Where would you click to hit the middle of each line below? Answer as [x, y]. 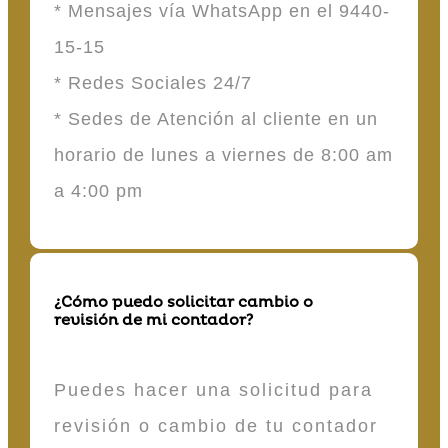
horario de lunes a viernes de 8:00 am [223, 154]
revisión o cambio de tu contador [216, 425]
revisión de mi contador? [153, 321]
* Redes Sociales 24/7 [156, 82]
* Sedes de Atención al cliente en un [216, 118]
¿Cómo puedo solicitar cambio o [183, 303]
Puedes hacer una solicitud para [213, 389]
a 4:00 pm [98, 190]
